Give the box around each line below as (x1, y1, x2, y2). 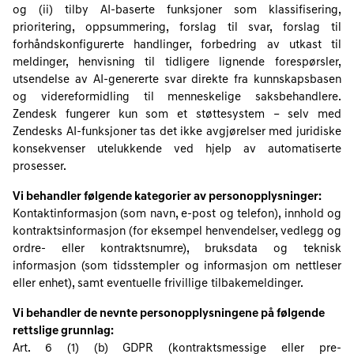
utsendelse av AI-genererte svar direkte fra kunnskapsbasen (13, 74, 341, 86)
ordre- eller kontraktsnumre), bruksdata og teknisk (13, 243, 341, 255)
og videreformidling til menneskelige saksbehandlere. (13, 92, 341, 104)
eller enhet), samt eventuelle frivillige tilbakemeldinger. (13, 278, 303, 290)
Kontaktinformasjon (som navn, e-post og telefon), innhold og (13, 209, 341, 220)
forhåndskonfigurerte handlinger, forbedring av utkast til (13, 40, 341, 51)
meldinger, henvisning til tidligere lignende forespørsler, (13, 57, 341, 69)
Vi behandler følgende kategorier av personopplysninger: (13, 191, 322, 203)
